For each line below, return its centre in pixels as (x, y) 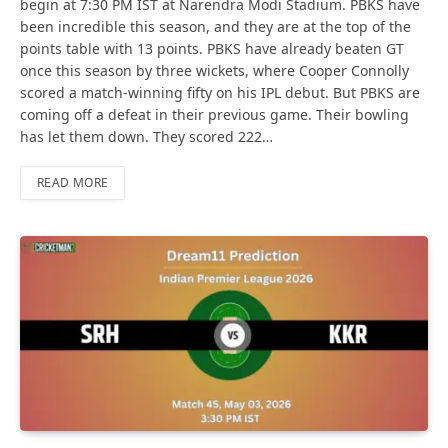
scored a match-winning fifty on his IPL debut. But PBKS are (220, 93)
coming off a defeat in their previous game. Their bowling (214, 115)
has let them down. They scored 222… (146, 137)
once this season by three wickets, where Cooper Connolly (214, 71)
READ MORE (73, 183)
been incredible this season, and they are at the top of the (215, 27)
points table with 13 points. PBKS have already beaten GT (212, 49)
